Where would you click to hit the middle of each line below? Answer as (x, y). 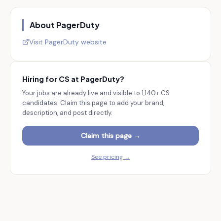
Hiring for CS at (51, 79)
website (93, 42)
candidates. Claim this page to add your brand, (93, 103)
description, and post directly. (67, 113)
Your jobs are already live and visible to (82, 93)
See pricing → (110, 157)
